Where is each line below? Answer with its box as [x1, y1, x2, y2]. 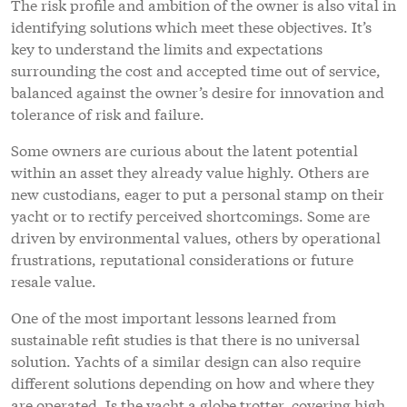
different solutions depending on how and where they [11, 371, 374, 392]
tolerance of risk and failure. [11, 102, 204, 124]
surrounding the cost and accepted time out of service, [11, 58, 381, 80]
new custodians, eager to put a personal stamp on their [11, 182, 384, 203]
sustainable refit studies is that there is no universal [11, 327, 360, 349]
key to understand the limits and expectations [11, 36, 323, 58]
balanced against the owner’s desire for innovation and [11, 80, 384, 102]
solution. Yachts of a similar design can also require [11, 349, 361, 371]
